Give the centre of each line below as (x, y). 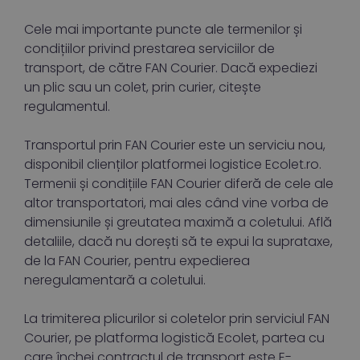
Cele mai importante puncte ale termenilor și (163, 29)
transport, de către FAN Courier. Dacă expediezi (171, 68)
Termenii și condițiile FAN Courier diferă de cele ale (179, 184)
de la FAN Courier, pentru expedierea (137, 261)
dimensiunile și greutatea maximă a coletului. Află (178, 222)
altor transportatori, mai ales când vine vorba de (176, 203)
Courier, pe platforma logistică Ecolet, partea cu (174, 338)
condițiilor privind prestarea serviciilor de (149, 49)
